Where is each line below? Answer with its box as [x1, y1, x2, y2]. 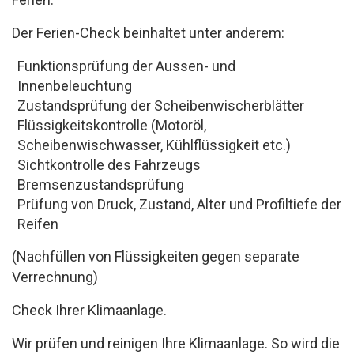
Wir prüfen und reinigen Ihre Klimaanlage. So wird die [12, 335, 340, 352]
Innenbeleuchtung [17, 77, 132, 94]
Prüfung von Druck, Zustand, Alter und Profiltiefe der [17, 196, 341, 213]
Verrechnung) [12, 269, 98, 285]
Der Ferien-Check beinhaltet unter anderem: [12, 24, 284, 41]
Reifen [17, 216, 58, 232]
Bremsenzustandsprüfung [17, 176, 184, 193]
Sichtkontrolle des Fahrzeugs [17, 156, 201, 173]
